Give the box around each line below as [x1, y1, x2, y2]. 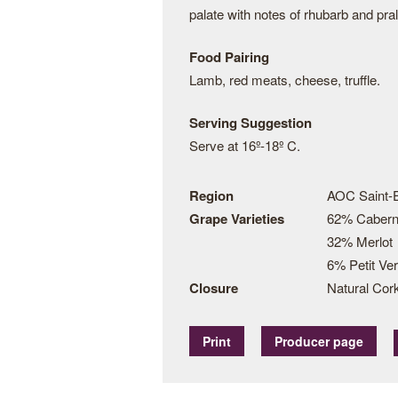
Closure [189, 278, 238, 298]
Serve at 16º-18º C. [189, 136, 300, 155]
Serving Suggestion [189, 113, 312, 132]
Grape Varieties [189, 209, 284, 228]
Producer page [275, 332, 363, 350]
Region [189, 186, 234, 205]
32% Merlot [327, 232, 393, 251]
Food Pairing [189, 47, 269, 67]
